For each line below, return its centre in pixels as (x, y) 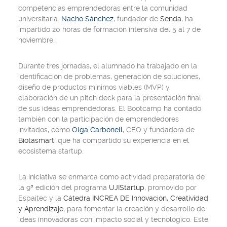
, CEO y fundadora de (159, 130)
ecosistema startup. (51, 151)
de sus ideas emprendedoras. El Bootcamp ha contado (110, 108)
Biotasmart (36, 140)
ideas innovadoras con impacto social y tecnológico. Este (113, 219)
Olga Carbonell (97, 130)
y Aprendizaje (41, 209)
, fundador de (137, 19)
